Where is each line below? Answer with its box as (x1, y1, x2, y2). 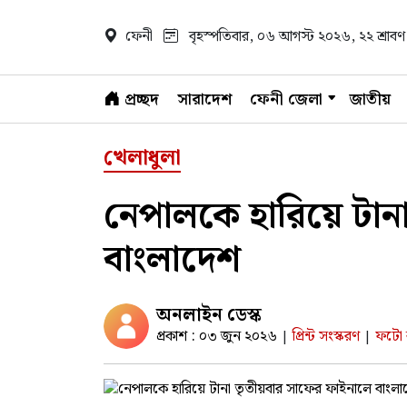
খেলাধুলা (104, 141, 181, 175)
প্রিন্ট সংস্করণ (293, 325, 363, 348)
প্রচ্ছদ (120, 85, 159, 113)
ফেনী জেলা (250, 85, 323, 113)
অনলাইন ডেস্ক (156, 301, 262, 330)
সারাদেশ (177, 85, 232, 113)
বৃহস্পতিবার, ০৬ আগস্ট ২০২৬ (189, 25, 351, 48)
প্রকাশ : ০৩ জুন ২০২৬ (156, 325, 277, 348)
